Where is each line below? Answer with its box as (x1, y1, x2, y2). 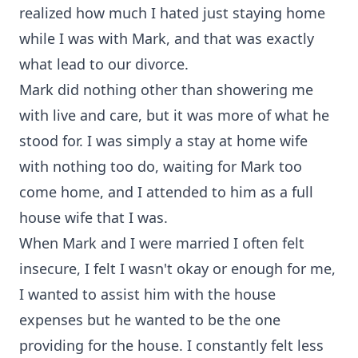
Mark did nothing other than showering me (19, 80, 313, 99)
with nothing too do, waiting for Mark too (19, 157, 302, 176)
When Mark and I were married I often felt (19, 233, 304, 253)
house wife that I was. (19, 208, 168, 227)
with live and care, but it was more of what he (19, 105, 329, 125)
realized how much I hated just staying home (19, 3, 325, 22)
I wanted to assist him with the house (19, 284, 276, 304)
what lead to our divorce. (19, 54, 189, 74)
